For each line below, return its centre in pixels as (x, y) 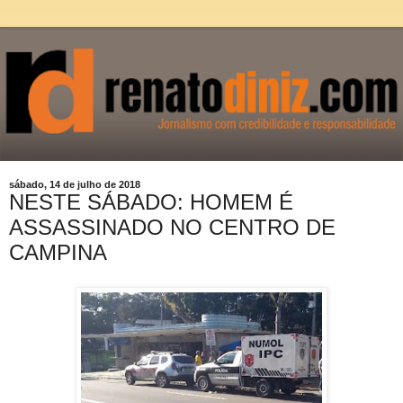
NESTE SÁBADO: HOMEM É (151, 201)
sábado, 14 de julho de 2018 (75, 184)
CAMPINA (58, 252)
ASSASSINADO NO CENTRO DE (172, 227)
